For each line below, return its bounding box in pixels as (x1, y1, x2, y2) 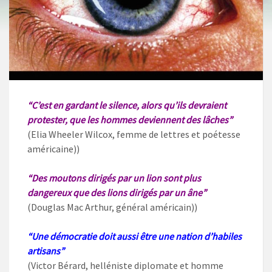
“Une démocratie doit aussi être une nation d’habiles (27, 229, 242, 242)
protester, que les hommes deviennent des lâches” (27, 113, 233, 126)
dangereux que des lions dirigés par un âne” (27, 186, 206, 199)
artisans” (27, 244, 64, 257)
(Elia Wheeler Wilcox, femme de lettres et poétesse (27, 127, 240, 140)
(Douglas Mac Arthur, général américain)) (27, 200, 197, 213)
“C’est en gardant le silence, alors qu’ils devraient (27, 98, 226, 111)
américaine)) (27, 142, 80, 155)
